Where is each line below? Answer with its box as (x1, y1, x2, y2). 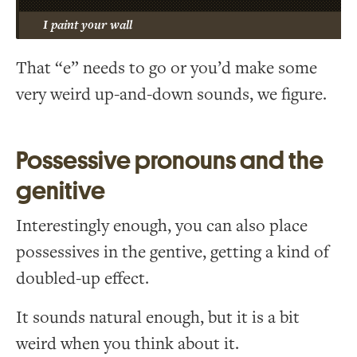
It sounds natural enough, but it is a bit (16, 306, 300, 328)
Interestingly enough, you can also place (16, 214, 308, 237)
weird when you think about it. (16, 332, 239, 355)
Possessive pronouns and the (16, 147, 324, 174)
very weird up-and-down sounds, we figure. (16, 83, 327, 105)
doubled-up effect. (16, 267, 149, 289)
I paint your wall (43, 17, 132, 33)
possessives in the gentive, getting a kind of (16, 241, 329, 263)
